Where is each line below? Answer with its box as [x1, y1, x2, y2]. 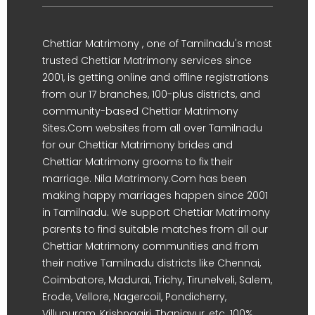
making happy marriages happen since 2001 [42, 188, 268, 202]
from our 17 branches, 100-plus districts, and [42, 86, 260, 101]
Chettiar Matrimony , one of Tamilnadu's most [42, 36, 272, 51]
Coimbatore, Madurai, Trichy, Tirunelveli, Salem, [42, 272, 272, 287]
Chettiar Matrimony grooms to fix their [42, 154, 233, 169]
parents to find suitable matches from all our [42, 221, 268, 236]
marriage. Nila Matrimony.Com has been [42, 171, 247, 186]
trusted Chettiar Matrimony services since [42, 53, 252, 67]
